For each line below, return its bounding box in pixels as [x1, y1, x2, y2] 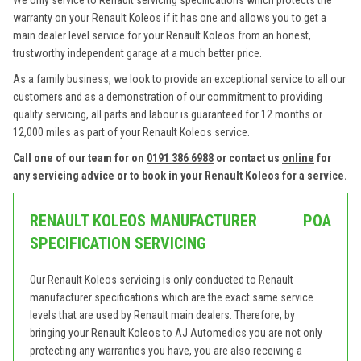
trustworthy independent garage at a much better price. [13, 47, 262, 60]
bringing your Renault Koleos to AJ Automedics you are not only [30, 326, 322, 339]
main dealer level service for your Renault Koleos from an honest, [13, 29, 311, 42]
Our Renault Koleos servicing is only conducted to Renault [30, 273, 293, 286]
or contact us [214, 151, 282, 164]
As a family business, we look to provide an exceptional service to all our [13, 73, 346, 85]
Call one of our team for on [13, 151, 147, 164]
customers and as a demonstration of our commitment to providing [13, 90, 322, 103]
